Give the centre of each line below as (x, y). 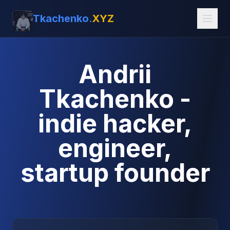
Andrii (115, 74)
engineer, (115, 148)
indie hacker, (115, 123)
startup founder (115, 173)
